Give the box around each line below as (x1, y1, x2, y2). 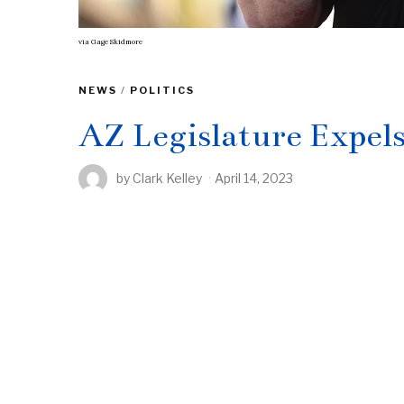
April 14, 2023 (215, 170, 293, 187)
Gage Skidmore (91, 36, 142, 46)
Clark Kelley (133, 170, 202, 187)
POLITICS (130, 83, 195, 96)
